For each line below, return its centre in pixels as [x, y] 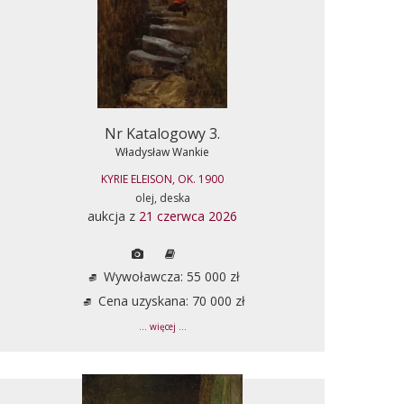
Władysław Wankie [162, 151]
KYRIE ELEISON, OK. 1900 [162, 179]
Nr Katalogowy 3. [162, 133]
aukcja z [113, 216]
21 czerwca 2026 [188, 216]
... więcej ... [162, 326]
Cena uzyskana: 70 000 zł [170, 300]
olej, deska [162, 197]
